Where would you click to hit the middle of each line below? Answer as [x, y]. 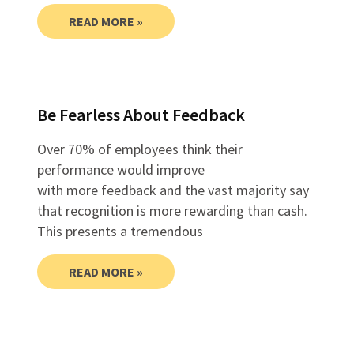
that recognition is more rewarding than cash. [172, 211]
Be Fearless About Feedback [141, 115]
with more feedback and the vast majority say [173, 190]
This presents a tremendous [120, 232]
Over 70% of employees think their [139, 149]
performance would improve [121, 170]
